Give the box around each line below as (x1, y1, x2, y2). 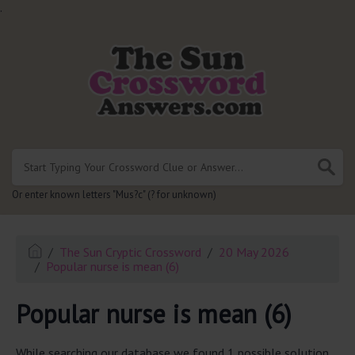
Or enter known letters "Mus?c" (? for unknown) (12, 187, 216, 201)
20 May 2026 (219, 243, 290, 260)
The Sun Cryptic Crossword (59, 243, 202, 260)
